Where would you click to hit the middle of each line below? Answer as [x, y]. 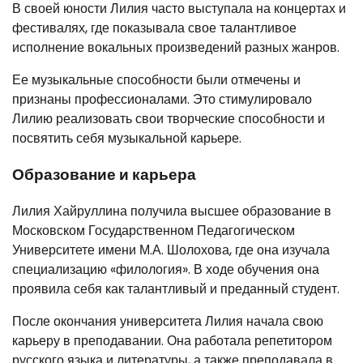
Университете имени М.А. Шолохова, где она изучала [171, 250]
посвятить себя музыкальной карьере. [127, 139]
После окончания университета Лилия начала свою [168, 321]
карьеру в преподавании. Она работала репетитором [172, 340]
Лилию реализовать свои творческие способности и [169, 119]
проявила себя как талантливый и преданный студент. [176, 288]
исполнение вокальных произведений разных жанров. [176, 48]
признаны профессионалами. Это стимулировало [162, 100]
